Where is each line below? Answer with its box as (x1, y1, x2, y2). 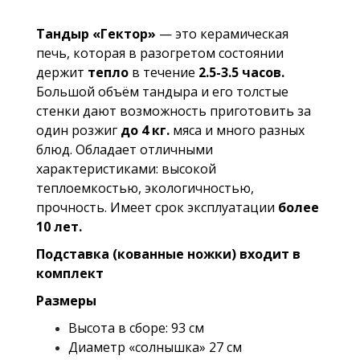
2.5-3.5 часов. (198, 63, 284, 81)
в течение (132, 63, 198, 81)
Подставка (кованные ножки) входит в (36, 244, 301, 263)
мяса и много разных (170, 121, 305, 139)
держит (36, 63, 88, 81)
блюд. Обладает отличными (36, 140, 213, 158)
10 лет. (36, 217, 82, 235)
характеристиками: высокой (36, 159, 216, 178)
